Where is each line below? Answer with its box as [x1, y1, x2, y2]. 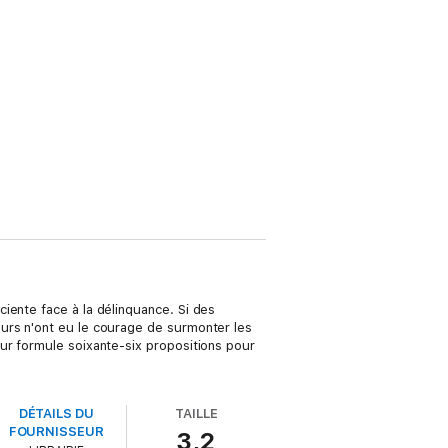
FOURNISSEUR [8, 424, 104, 439]
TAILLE [175, 406, 218, 421]
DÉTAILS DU [18, 406, 94, 421]
